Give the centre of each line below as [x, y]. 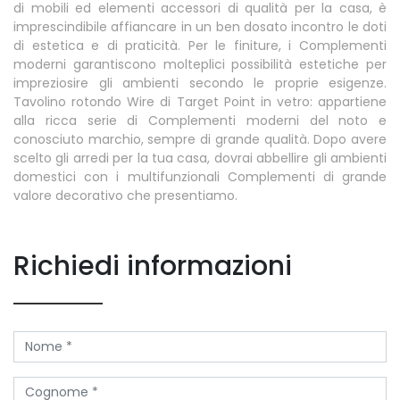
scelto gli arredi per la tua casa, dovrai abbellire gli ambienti [200, 158]
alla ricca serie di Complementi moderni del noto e [200, 120]
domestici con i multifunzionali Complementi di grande [200, 176]
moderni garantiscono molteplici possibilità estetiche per [200, 64]
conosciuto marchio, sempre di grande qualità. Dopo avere [200, 139]
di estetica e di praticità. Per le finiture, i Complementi [200, 45]
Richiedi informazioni [153, 266]
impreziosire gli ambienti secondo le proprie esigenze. [200, 83]
